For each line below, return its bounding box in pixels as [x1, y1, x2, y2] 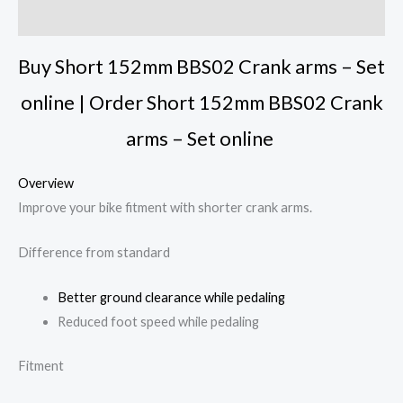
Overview [18, 175, 74, 191]
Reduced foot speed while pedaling [57, 314, 259, 330]
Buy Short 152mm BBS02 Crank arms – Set [18, 54, 385, 79]
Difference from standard [18, 245, 170, 260]
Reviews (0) [18, 9, 89, 25]
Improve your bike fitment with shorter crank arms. [18, 199, 312, 215]
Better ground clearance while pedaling [57, 290, 288, 306]
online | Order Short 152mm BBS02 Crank [20, 90, 383, 115]
